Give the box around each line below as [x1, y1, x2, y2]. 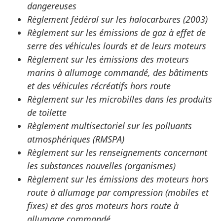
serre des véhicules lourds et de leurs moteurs [27, 40, 206, 52]
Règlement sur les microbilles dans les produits [27, 93, 212, 106]
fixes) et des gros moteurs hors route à [27, 200, 179, 212]
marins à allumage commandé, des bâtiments [27, 67, 208, 79]
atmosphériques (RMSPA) [27, 133, 124, 146]
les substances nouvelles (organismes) [27, 160, 176, 172]
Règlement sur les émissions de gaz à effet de [27, 27, 206, 39]
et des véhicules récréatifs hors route [27, 80, 171, 92]
